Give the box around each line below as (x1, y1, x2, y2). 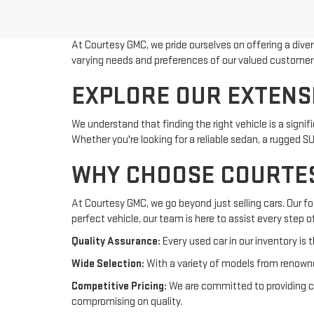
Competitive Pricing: (71, 280, 167, 293)
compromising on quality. (71, 295, 182, 308)
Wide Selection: (71, 257, 144, 271)
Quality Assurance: (71, 235, 161, 248)
